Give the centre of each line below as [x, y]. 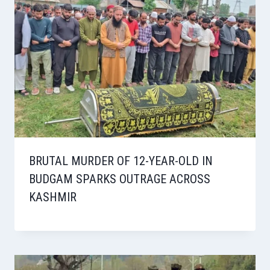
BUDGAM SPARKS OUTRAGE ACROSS [120, 179]
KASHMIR [53, 197]
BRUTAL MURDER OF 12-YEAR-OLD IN [121, 161]
